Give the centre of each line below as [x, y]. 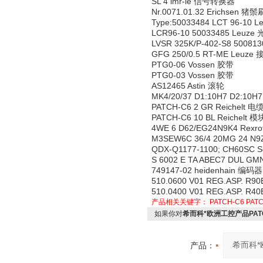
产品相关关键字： [181, 202]
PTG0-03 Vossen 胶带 [193, 75]
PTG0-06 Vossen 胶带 [193, 65]
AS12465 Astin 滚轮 [188, 86]
